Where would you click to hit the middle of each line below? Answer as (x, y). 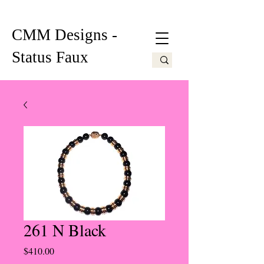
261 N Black (65, 230)
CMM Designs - (65, 35)
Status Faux (50, 57)
